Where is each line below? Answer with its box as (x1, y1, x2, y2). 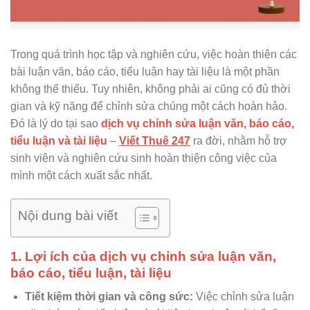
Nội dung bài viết (18, 208, 118, 223)
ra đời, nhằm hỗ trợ (190, 134, 287, 147)
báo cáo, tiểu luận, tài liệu (10, 265, 172, 280)
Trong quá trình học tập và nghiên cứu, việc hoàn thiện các (10, 48, 297, 60)
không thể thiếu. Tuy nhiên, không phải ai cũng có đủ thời (10, 82, 291, 95)
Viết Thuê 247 (119, 134, 190, 147)
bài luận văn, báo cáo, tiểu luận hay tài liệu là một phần (10, 65, 280, 77)
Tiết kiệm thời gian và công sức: (24, 291, 193, 303)
